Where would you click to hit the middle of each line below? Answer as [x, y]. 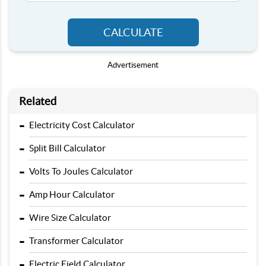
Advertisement [133, 65]
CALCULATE [133, 32]
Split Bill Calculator [67, 148]
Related [38, 101]
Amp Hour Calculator [72, 194]
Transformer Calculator [76, 241]
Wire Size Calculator [70, 218]
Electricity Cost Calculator [82, 125]
